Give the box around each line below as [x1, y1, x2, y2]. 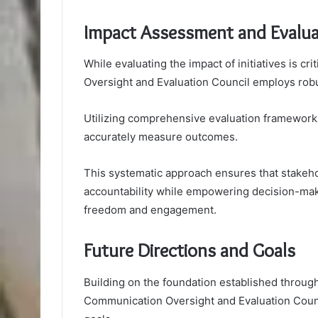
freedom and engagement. [84, 203, 216, 217]
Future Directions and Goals [84, 238, 295, 263]
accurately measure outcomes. [84, 130, 238, 144]
